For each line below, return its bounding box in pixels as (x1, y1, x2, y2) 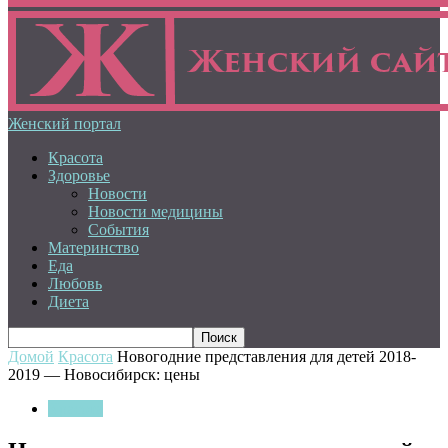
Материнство (48, 239, 139, 256)
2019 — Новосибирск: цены (8, 366, 200, 383)
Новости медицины (88, 203, 223, 220)
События (88, 221, 149, 238)
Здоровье (48, 167, 110, 184)
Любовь (48, 275, 102, 292)
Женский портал (8, 115, 121, 132)
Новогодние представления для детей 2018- (117, 348, 416, 365)
